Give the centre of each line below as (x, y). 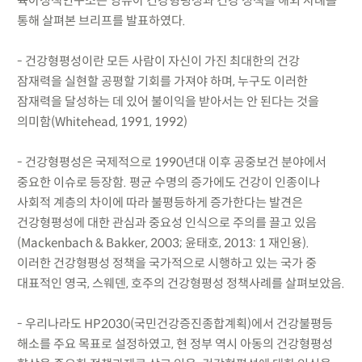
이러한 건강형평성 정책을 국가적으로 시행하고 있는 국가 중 (166, 263)
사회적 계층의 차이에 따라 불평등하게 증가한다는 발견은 (160, 202)
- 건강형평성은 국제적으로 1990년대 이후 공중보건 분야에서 (171, 162)
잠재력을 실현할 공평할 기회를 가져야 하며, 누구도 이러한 (162, 81)
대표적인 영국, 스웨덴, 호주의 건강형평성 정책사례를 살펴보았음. (181, 283)
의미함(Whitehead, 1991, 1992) (102, 121)
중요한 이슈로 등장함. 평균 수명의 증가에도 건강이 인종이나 (168, 182)
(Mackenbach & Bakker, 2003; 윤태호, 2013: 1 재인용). (163, 242)
